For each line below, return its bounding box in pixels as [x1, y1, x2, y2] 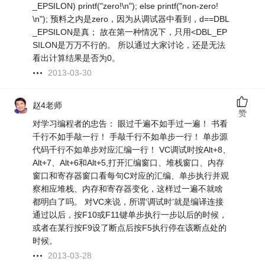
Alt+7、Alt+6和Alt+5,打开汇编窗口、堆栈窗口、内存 [33, 158, 225, 168]
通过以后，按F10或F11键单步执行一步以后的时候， [33, 210, 228, 220]
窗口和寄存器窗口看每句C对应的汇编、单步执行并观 [33, 171, 230, 181]
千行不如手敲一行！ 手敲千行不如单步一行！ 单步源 [33, 132, 228, 142]
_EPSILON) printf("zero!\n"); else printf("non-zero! [33, 1, 219, 11]
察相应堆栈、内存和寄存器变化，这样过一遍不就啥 [33, 184, 224, 194]
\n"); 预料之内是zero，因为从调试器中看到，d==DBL [33, 14, 230, 24]
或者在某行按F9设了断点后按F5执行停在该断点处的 [33, 223, 227, 233]
